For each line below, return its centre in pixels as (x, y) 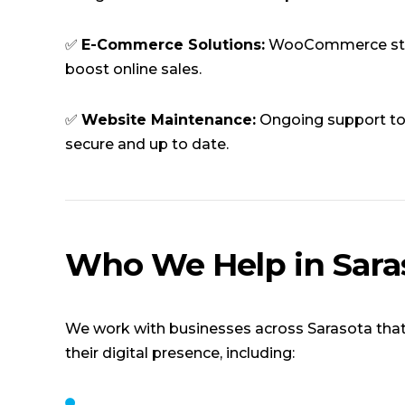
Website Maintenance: (169, 119)
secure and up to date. (147, 144)
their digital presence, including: (180, 353)
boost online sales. (133, 69)
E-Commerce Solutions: (173, 44)
